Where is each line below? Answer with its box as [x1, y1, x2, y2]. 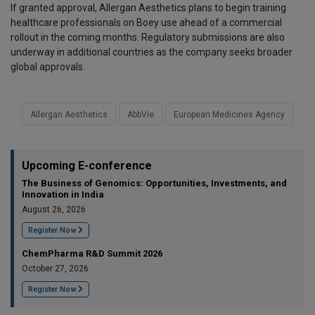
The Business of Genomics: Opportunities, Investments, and [22, 178, 287, 189]
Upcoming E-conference [22, 159, 152, 173]
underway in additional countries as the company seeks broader [11, 46, 292, 58]
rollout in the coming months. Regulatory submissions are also [11, 32, 285, 44]
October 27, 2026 [22, 264, 89, 274]
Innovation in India [22, 189, 104, 200]
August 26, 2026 [22, 205, 86, 215]
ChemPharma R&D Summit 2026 [22, 248, 162, 259]
